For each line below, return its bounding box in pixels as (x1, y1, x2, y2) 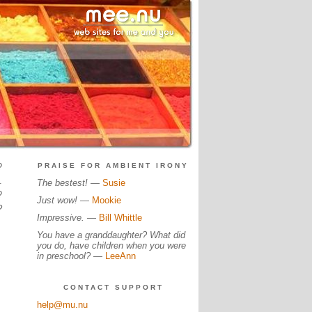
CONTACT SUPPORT (63, 283, 164, 291)
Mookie (91, 195, 121, 205)
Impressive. (36, 212, 84, 223)
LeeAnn (104, 251, 136, 261)
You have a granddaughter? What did (36, 230, 185, 240)
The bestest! (36, 178, 88, 188)
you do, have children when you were (36, 240, 186, 251)
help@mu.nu (36, 299, 88, 310)
